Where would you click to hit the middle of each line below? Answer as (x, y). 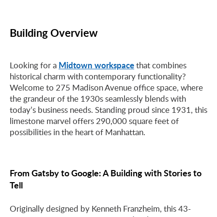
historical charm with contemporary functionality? (98, 76)
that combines (160, 65)
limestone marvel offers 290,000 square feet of (94, 121)
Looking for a (34, 65)
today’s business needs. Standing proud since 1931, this (108, 110)
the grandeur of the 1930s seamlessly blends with (98, 99)
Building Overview (54, 33)
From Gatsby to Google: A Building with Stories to (106, 173)
